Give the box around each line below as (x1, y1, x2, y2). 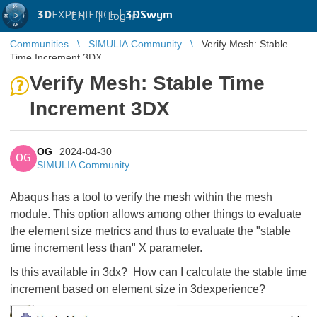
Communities (10, 38, 69, 50)
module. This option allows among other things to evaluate (10, 208, 301, 220)
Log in (108, 10, 138, 22)
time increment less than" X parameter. (10, 242, 205, 254)
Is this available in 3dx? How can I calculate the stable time (10, 266, 307, 278)
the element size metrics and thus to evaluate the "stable (10, 225, 291, 237)
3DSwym (125, 9, 173, 21)
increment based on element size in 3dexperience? (10, 283, 265, 295)
